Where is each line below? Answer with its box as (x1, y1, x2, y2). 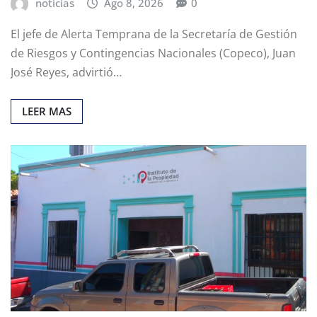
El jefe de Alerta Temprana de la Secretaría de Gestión (11, 25, 297, 42)
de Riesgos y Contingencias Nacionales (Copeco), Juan (11, 45, 296, 61)
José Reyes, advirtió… (11, 64, 122, 80)
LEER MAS (22, 103, 71, 118)
